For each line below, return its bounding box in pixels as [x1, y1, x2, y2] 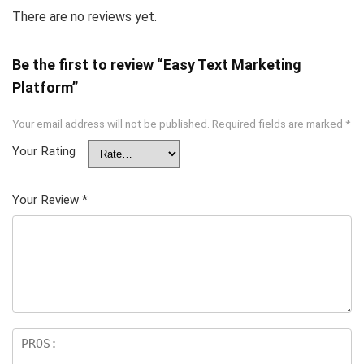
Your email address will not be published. [12, 117, 210, 131]
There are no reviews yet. [12, 9, 157, 25]
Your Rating [12, 144, 76, 159]
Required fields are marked [212, 117, 345, 131]
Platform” [12, 79, 78, 97]
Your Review [12, 193, 82, 208]
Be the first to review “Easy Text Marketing [12, 56, 301, 74]
